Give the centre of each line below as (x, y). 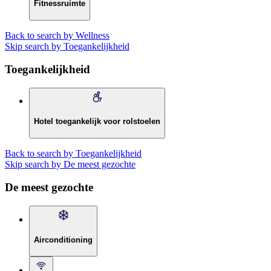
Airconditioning (63, 240)
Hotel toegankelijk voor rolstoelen (97, 121)
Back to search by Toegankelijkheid (73, 153)
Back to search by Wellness (57, 35)
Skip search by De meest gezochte (70, 164)
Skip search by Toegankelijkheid (67, 46)
